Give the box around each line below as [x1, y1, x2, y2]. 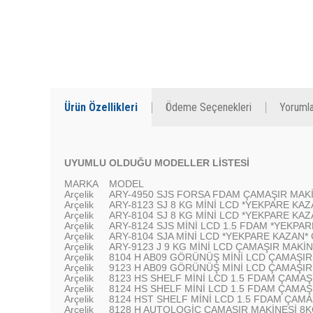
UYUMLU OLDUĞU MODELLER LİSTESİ [64, 157, 249, 168]
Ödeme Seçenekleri [166, 101, 252, 114]
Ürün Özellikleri [64, 101, 138, 114]
